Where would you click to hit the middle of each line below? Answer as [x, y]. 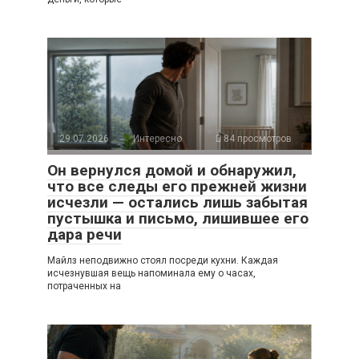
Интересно [157, 139]
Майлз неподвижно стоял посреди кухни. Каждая [163, 261]
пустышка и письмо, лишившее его [178, 219]
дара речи [85, 235]
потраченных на [84, 286]
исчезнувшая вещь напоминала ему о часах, [151, 274]
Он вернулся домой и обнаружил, [172, 171]
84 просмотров [256, 139]
